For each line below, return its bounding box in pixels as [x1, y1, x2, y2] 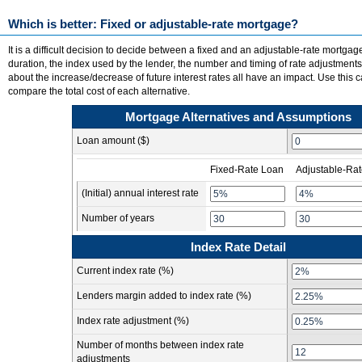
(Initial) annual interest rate [82, 187, 199, 199]
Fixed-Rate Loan [210, 164, 284, 175]
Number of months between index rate [77, 339, 244, 351]
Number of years [82, 213, 154, 224]
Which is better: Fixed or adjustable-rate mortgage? [8, 17, 298, 31]
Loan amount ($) [77, 135, 149, 146]
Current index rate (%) [77, 265, 174, 276]
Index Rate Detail [191, 240, 286, 254]
